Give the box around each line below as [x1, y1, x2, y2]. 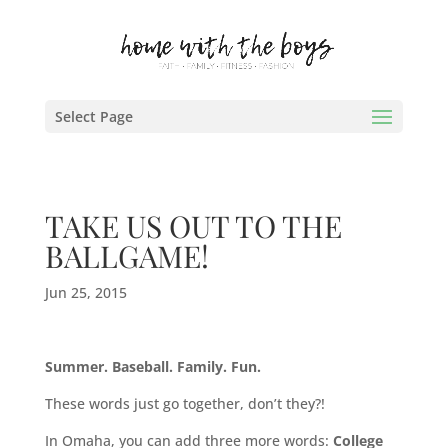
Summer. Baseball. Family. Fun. [44, 357, 261, 376]
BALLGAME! [44, 236, 209, 276]
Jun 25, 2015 [44, 283, 127, 302]
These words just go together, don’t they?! [44, 394, 325, 413]
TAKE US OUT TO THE [44, 206, 342, 246]
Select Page [54, 107, 133, 126]
